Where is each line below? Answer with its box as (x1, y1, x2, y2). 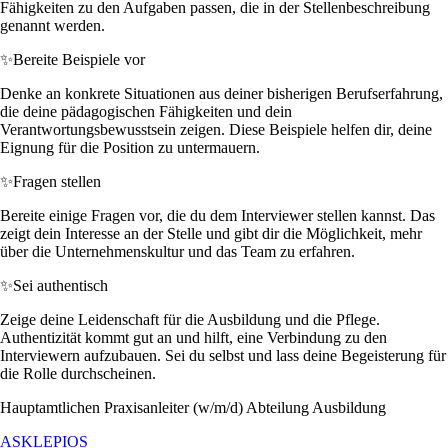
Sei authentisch (13, 276, 108, 294)
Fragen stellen (13, 172, 101, 190)
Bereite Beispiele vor (13, 50, 145, 68)
